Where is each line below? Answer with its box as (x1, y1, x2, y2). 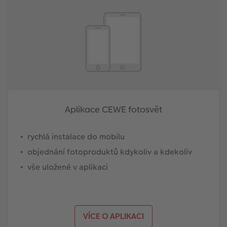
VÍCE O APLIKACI (83, 210, 144, 222)
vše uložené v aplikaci (27, 161, 108, 173)
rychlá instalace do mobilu (27, 130, 125, 142)
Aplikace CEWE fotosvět (64, 103, 162, 116)
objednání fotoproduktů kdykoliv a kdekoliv (27, 145, 192, 158)
